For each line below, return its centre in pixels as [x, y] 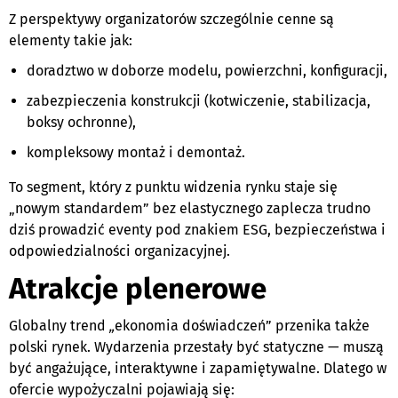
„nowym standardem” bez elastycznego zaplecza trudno [190, 208]
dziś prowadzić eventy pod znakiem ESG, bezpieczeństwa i [197, 229]
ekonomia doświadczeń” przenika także [242, 325]
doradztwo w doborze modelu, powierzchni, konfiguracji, [207, 70]
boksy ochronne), [81, 122]
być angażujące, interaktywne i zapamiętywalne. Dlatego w [198, 368]
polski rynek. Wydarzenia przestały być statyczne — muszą [196, 346]
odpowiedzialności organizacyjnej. [119, 251]
